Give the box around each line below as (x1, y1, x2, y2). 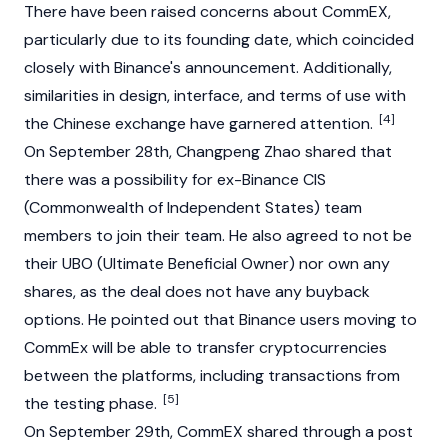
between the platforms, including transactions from (24, 365, 400, 386)
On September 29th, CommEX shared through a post (24, 421, 413, 442)
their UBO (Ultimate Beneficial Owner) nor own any (24, 253, 390, 274)
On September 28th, (24, 141, 176, 162)
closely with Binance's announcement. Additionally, (24, 57, 392, 78)
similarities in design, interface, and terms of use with (24, 85, 406, 106)
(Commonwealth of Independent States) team (24, 197, 362, 218)
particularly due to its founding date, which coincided (24, 29, 414, 50)
